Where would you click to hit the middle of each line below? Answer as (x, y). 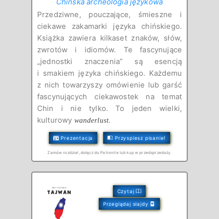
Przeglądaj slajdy (127, 204)
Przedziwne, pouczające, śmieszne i (109, 14)
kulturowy (56, 120)
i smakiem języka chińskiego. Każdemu (109, 73)
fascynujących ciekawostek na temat (109, 96)
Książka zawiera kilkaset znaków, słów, (109, 38)
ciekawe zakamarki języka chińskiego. (109, 26)
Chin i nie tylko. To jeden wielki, (109, 108)
